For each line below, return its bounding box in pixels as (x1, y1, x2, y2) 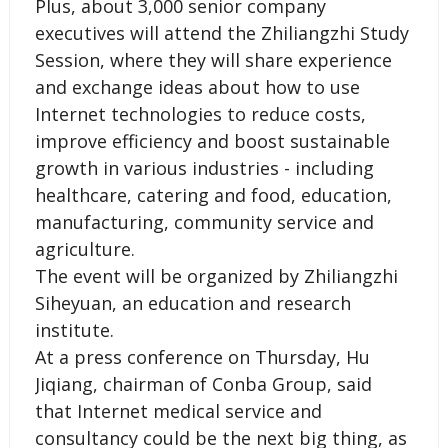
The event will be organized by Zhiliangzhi (34, 263, 398, 288)
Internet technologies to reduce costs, (34, 101, 366, 126)
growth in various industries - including (34, 155, 374, 180)
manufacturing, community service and (34, 209, 374, 234)
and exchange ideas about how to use (34, 74, 360, 99)
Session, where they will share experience (34, 47, 392, 72)
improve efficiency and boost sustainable (34, 128, 390, 153)
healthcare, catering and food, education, (34, 182, 392, 207)
